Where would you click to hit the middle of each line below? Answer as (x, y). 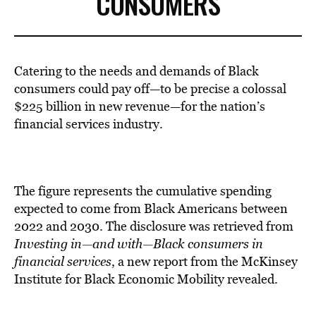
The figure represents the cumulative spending (143, 191)
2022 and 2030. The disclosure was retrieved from (154, 226)
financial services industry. (89, 124)
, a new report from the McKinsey (205, 261)
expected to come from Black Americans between (151, 208)
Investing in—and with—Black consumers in (139, 244)
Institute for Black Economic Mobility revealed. (146, 279)
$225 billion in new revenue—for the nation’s (140, 106)
